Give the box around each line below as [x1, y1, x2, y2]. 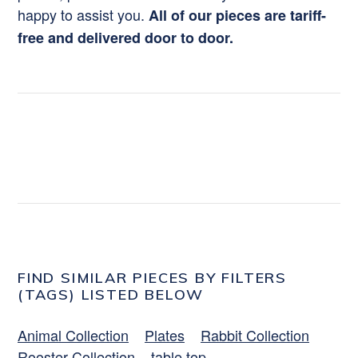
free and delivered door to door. [18, 26, 233, 48]
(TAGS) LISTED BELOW [18, 284, 205, 304]
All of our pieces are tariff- [149, 4, 326, 26]
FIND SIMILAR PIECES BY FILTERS [18, 268, 287, 287]
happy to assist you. [18, 3, 149, 25]
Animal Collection [18, 324, 129, 345]
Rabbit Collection [201, 324, 309, 345]
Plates [145, 324, 185, 345]
